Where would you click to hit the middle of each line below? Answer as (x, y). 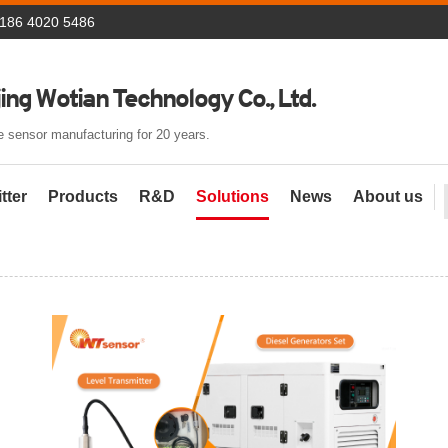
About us (388, 196)
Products (83, 196)
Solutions (232, 196)
